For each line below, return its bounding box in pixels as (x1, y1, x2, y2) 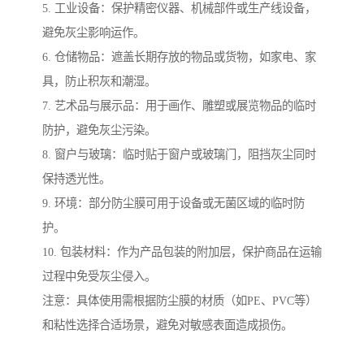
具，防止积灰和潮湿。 (42, 75, 156, 89)
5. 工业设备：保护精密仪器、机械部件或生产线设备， (42, 2, 316, 15)
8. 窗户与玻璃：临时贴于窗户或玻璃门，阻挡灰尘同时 (42, 148, 316, 162)
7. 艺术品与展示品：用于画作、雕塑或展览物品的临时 (42, 99, 316, 113)
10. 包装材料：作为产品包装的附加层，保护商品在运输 (42, 245, 322, 259)
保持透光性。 (42, 172, 110, 186)
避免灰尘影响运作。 (42, 26, 145, 40)
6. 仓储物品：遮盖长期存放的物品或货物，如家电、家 (42, 50, 316, 64)
